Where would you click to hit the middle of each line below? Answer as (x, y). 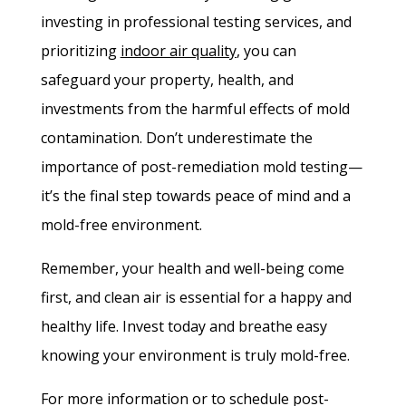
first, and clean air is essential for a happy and (196, 298)
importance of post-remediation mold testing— (201, 167)
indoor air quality (178, 51)
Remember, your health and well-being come (192, 269)
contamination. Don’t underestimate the (176, 138)
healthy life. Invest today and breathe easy (184, 327)
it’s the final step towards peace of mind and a (195, 196)
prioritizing (80, 51)
